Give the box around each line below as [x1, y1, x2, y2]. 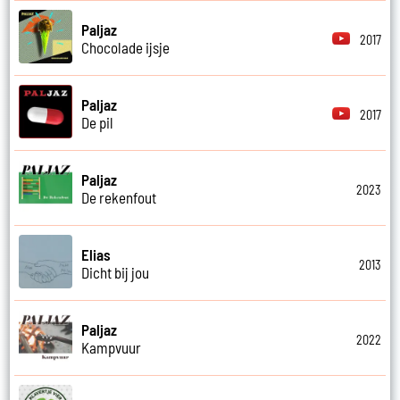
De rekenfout [81, 187, 157, 206]
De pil [81, 112, 114, 131]
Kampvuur [81, 337, 142, 356]
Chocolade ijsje [81, 37, 171, 56]
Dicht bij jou [81, 262, 150, 281]
